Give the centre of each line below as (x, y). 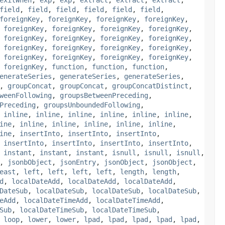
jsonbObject (30, 162)
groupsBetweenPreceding (104, 95)
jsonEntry (78, 162)
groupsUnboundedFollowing (92, 105)
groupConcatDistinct (150, 86)
